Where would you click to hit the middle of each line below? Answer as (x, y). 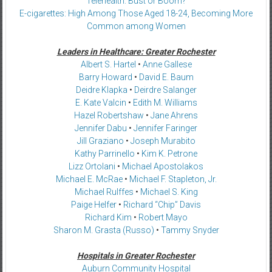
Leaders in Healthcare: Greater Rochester (136, 51)
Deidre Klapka (101, 90)
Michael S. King (169, 192)
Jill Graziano (100, 141)
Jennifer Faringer (165, 128)
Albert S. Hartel (108, 64)
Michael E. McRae (89, 179)
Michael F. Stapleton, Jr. (173, 179)
